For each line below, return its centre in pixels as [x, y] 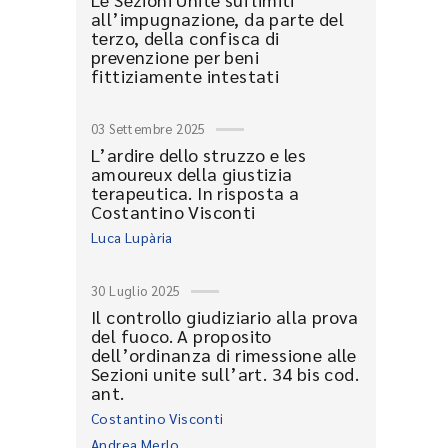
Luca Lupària [132, 237]
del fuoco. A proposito [181, 335]
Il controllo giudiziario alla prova [224, 316]
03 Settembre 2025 [148, 128]
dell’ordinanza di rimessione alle [224, 354]
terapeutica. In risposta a [195, 192]
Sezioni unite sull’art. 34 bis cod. [225, 373]
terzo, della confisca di [185, 37]
